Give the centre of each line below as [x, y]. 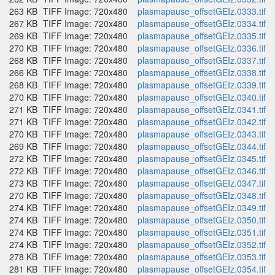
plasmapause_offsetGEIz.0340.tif [202, 97]
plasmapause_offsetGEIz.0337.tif [202, 60]
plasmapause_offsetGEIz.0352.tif [202, 244]
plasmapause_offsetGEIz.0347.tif [202, 183]
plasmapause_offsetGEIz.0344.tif [202, 146]
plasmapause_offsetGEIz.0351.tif [202, 232]
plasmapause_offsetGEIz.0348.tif [202, 195]
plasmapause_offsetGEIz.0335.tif [202, 36]
